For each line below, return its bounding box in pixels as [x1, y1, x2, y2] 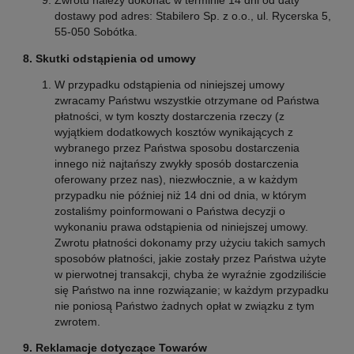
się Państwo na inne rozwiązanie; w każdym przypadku [54, 284, 329, 297]
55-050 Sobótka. [54, 25, 137, 39]
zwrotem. [54, 315, 100, 329]
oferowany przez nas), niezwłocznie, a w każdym [54, 173, 298, 186]
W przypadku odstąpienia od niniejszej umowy [54, 78, 284, 92]
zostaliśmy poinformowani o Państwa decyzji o [54, 205, 285, 218]
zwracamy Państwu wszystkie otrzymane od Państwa [54, 94, 319, 107]
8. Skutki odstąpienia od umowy [22, 51, 196, 65]
